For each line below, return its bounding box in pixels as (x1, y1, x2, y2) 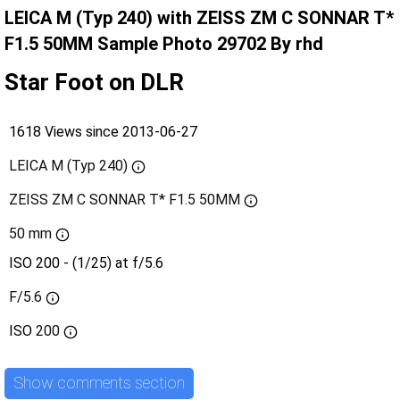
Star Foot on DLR (4, 68, 184, 96)
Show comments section (13, 373, 185, 393)
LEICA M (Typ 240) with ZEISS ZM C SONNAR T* (4, 6, 394, 29)
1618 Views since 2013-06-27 (9, 122, 197, 140)
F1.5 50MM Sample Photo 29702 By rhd (4, 32, 323, 54)
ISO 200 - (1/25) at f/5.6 (9, 254, 163, 271)
